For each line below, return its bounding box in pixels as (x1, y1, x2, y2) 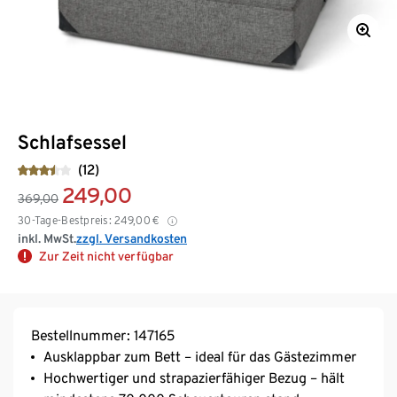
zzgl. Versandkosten (76, 230, 187, 245)
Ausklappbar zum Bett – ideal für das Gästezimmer (43, 347, 356, 365)
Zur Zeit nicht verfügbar (39, 248, 174, 263)
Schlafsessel (18, 129, 127, 153)
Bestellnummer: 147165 (31, 326, 175, 344)
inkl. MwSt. (18, 230, 76, 245)
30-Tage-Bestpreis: (18, 213, 113, 227)
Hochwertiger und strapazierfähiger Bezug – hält (43, 369, 345, 386)
